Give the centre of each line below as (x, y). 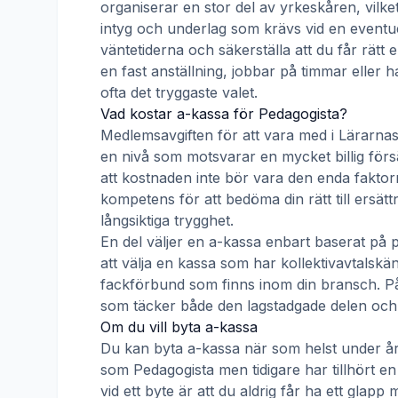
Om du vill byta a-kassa (179, 327)
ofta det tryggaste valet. (179, 92)
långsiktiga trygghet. (167, 220)
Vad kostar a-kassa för (179, 114)
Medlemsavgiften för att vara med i (219, 135)
